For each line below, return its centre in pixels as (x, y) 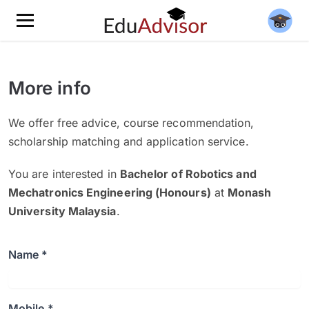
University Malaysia (62, 211)
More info (50, 88)
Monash (250, 192)
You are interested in (64, 174)
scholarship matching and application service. (129, 141)
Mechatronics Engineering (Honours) (110, 192)
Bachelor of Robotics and (188, 174)
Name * (28, 255)
